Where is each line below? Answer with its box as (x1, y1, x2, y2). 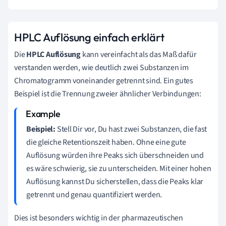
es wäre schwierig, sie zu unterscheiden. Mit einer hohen (26, 163, 211, 175)
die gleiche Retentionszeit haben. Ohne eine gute (26, 137, 186, 148)
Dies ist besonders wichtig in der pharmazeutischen (14, 212, 183, 224)
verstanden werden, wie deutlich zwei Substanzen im (14, 62, 189, 74)
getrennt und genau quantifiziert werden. (26, 189, 162, 201)
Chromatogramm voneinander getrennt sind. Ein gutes (14, 75, 193, 87)
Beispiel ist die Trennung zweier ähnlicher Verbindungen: (14, 88, 201, 100)
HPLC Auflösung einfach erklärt (14, 30, 164, 45)
